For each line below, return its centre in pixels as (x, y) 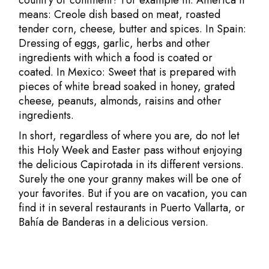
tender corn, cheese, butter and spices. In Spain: (133, 29)
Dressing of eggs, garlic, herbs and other (115, 43)
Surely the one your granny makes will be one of (130, 179)
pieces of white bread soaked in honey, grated (127, 86)
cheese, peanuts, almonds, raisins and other (120, 101)
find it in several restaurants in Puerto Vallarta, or (132, 208)
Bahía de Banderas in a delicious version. (114, 222)
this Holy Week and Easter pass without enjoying (131, 150)
